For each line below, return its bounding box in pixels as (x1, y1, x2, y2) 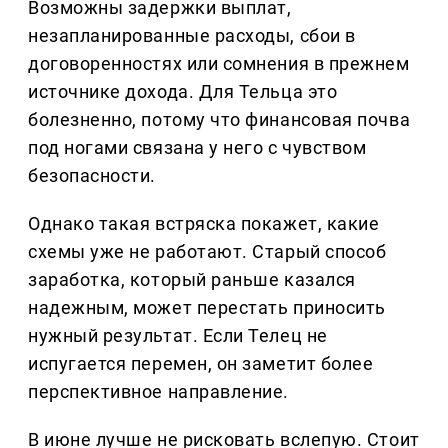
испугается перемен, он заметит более (28, 353, 374, 375)
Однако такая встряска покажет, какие (28, 213, 380, 235)
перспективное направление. (28, 381, 290, 403)
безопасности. (28, 165, 157, 187)
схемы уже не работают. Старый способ (28, 241, 387, 263)
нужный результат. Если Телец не (28, 325, 328, 347)
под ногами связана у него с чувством (28, 137, 367, 159)
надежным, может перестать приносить (28, 297, 386, 319)
